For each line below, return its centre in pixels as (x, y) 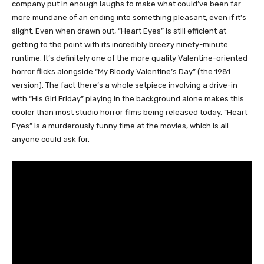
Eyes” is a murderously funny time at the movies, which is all (120, 126)
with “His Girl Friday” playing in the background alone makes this (128, 99)
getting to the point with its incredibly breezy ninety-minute (120, 45)
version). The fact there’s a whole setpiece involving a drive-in (125, 85)
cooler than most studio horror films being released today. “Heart (130, 113)
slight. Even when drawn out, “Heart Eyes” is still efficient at (119, 31)
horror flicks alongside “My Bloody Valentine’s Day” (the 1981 (121, 72)
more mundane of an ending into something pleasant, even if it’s (129, 18)
